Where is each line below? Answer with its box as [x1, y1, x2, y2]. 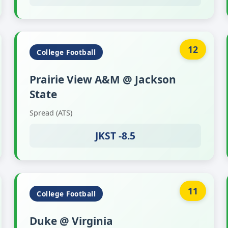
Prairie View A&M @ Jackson [30, 72, 177, 87]
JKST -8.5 [95, 129, 135, 142]
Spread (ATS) [30, 108, 73, 118]
